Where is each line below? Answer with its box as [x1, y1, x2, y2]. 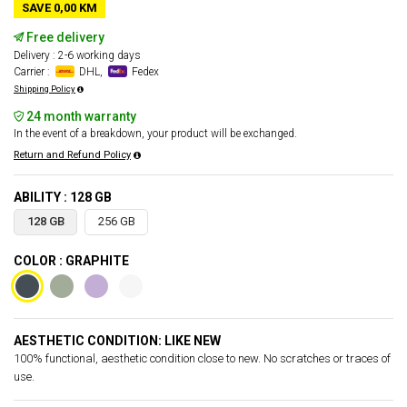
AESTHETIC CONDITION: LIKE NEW [14, 333, 221, 348]
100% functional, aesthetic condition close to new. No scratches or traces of [14, 352, 391, 365]
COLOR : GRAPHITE [14, 253, 129, 268]
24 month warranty [24, 109, 136, 124]
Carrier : [14, 65, 53, 78]
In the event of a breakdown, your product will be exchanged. [14, 127, 297, 140]
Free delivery [24, 30, 104, 45]
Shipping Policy [14, 84, 75, 94]
